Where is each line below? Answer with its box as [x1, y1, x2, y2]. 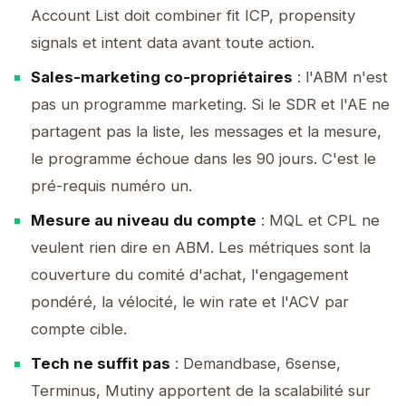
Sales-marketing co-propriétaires [31, 68, 293, 86]
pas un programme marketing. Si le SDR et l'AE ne [31, 95, 390, 113]
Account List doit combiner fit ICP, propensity [31, 6, 355, 24]
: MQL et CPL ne [256, 211, 380, 229]
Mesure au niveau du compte [31, 211, 256, 229]
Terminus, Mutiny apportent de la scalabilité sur [31, 382, 371, 400]
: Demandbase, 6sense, [170, 354, 341, 372]
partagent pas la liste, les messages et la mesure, [31, 122, 382, 140]
